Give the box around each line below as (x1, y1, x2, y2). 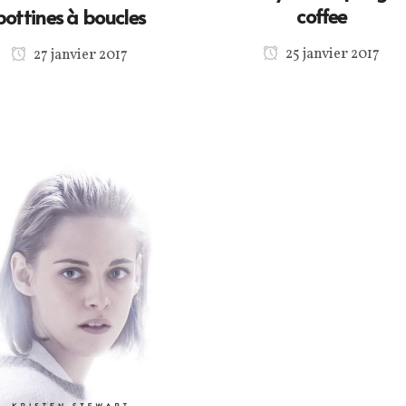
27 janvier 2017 (30, 44, 128, 65)
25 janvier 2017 (283, 44, 381, 65)
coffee (296, 2, 347, 30)
